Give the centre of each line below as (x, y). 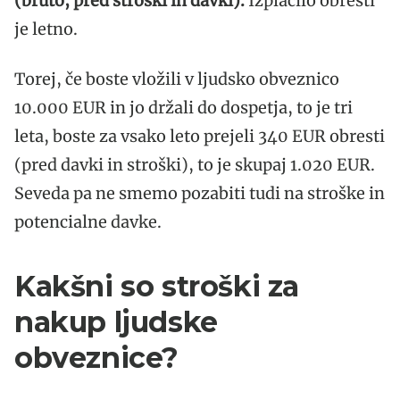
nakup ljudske (116, 321)
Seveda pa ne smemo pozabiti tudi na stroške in (200, 193)
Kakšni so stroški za (157, 286)
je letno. (46, 29)
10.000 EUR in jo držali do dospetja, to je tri (183, 107)
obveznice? (97, 357)
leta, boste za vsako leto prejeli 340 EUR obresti (200, 136)
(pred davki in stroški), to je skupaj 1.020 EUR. (195, 164)
